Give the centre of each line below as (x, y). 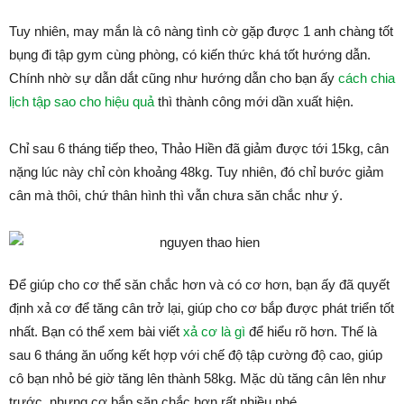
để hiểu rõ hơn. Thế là (311, 331)
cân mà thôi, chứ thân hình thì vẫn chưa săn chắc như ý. (176, 195)
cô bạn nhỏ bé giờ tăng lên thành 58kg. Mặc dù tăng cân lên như (197, 378)
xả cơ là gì (214, 331)
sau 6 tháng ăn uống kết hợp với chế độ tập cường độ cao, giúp (196, 355)
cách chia (367, 78)
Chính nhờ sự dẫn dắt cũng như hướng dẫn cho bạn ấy (174, 78)
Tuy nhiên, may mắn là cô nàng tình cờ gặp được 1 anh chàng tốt (201, 31)
